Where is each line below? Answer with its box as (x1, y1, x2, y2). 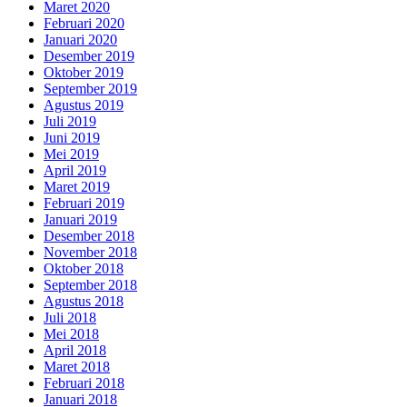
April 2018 (44, 342, 106, 359)
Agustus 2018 (44, 293, 124, 310)
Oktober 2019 (44, 65, 124, 81)
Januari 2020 (44, 32, 117, 48)
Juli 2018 (44, 310, 96, 326)
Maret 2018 (44, 359, 110, 375)
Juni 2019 (44, 130, 100, 146)
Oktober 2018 (44, 261, 124, 277)
